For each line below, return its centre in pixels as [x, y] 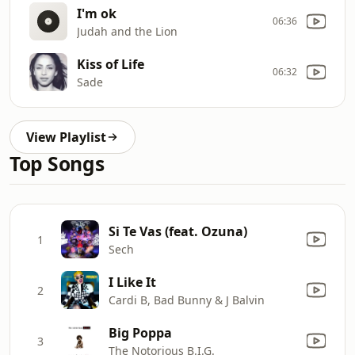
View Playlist [66, 137]
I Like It [132, 282]
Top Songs [57, 164]
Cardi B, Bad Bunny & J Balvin [187, 300]
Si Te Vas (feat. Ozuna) [178, 231]
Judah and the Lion [127, 31]
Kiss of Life [111, 64]
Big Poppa [140, 332]
